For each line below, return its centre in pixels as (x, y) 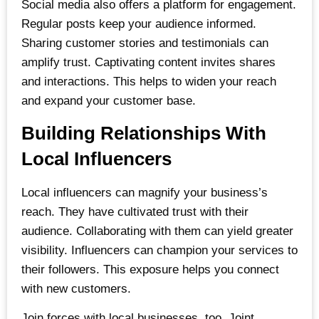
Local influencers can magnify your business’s (145, 193)
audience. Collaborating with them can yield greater (157, 231)
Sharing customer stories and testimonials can (145, 43)
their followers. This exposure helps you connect (150, 270)
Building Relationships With (144, 134)
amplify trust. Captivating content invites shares (148, 62)
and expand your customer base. (109, 100)
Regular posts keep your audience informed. (139, 23)
